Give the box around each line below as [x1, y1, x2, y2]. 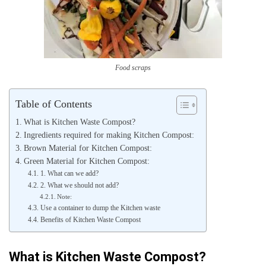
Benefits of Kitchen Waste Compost [40, 216, 141, 224]
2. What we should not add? [40, 181, 119, 189]
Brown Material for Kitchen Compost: [23, 144, 152, 153]
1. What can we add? [40, 169, 99, 178]
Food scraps [115, 64, 151, 72]
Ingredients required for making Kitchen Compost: [23, 131, 194, 140]
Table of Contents [15, 97, 92, 110]
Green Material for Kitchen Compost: [23, 157, 150, 166]
